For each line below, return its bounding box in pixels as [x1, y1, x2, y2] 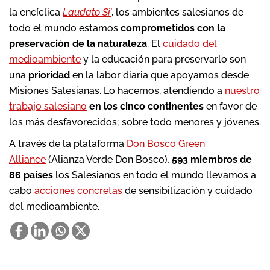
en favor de [204, 100, 257, 112]
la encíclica [9, 6, 63, 18]
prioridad [28, 69, 70, 81]
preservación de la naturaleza [9, 37, 147, 49]
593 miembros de [172, 153, 252, 165]
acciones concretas [34, 184, 122, 196]
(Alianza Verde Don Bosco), [46, 153, 172, 165]
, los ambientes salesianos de [111, 6, 243, 18]
